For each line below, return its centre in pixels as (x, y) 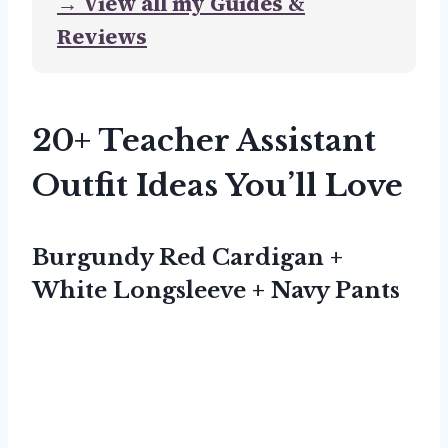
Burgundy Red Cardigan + (187, 258)
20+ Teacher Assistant (204, 141)
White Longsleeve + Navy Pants (216, 291)
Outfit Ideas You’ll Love (217, 186)
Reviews (102, 37)
